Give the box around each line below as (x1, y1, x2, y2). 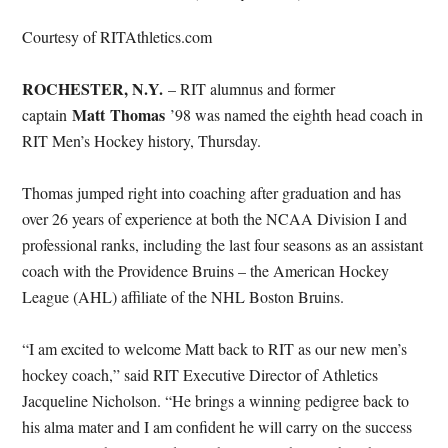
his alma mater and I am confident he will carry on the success (22, 415, 413, 437)
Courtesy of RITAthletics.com (22, 25, 213, 47)
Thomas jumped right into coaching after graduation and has (22, 181, 402, 203)
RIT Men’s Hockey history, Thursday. (22, 129, 262, 151)
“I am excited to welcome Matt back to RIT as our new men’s (22, 337, 408, 359)
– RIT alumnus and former (168, 77, 336, 99)
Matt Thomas (72, 102, 166, 126)
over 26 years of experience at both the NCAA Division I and (22, 207, 408, 229)
